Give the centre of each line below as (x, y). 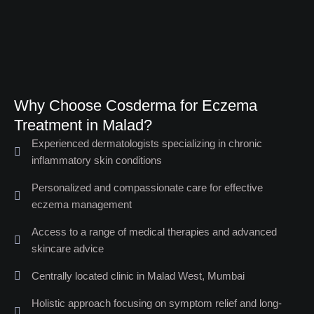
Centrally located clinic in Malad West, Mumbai (138, 275)
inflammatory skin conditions (97, 160)
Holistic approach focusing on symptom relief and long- (157, 303)
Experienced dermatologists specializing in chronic (147, 143)
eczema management (82, 204)
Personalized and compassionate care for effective (147, 187)
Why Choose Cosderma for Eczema (136, 105)
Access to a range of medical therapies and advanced (154, 231)
